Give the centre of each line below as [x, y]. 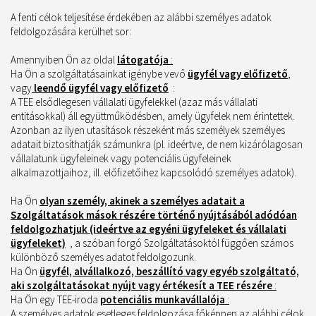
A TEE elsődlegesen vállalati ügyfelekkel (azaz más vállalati [134, 102]
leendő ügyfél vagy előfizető [100, 88]
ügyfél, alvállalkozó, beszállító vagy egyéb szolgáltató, [169, 271]
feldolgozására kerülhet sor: [71, 31]
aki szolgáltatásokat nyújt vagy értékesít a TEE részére [141, 285]
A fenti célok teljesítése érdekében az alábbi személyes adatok [141, 17]
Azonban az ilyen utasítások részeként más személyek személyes [148, 130]
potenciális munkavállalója [163, 299]
